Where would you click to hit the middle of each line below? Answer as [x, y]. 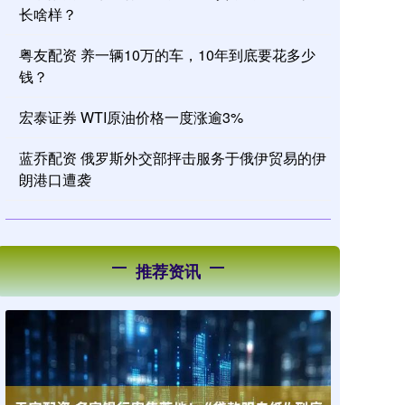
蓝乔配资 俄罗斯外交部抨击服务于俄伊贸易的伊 [173, 158]
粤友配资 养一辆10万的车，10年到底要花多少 [167, 55]
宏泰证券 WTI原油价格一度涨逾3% [131, 117]
